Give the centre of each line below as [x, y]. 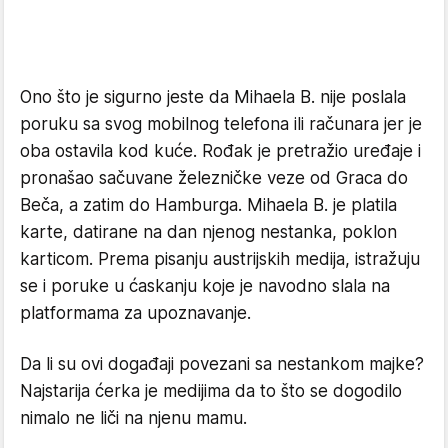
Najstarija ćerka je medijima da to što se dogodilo [211, 390]
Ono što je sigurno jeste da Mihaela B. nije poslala [213, 96]
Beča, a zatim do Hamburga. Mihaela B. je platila [208, 204]
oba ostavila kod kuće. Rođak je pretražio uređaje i [220, 150]
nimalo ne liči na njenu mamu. [133, 417]
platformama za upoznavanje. [135, 312]
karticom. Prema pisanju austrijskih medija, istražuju [220, 258]
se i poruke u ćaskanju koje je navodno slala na [205, 285]
